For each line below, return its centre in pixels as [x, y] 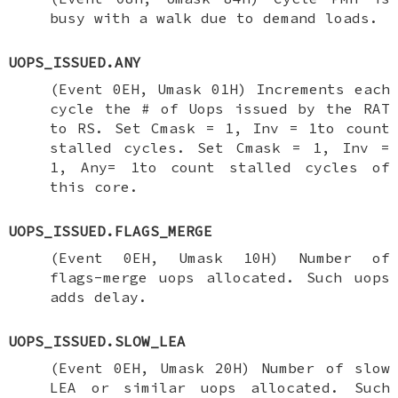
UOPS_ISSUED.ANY [75, 62]
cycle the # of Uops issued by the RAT [219, 108]
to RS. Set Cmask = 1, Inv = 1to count [219, 127]
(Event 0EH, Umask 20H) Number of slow [219, 367]
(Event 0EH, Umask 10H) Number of [219, 257]
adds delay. [98, 296]
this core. [94, 186]
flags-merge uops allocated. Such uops [219, 277]
